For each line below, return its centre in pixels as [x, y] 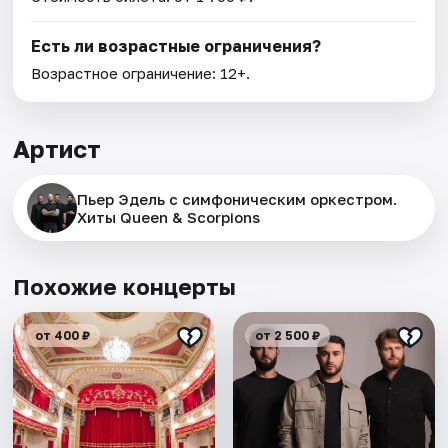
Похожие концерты [125, 287]
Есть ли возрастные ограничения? [176, 46]
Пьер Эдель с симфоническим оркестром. [237, 199]
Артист [57, 149]
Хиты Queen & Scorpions [169, 217]
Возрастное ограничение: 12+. [141, 73]
